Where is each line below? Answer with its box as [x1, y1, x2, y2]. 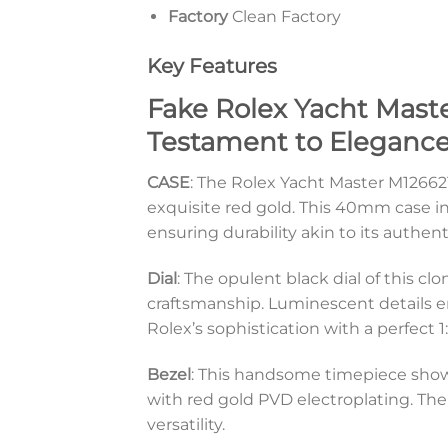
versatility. [147, 414, 225, 434]
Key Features [147, 53, 277, 78]
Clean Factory [227, 6, 341, 26]
